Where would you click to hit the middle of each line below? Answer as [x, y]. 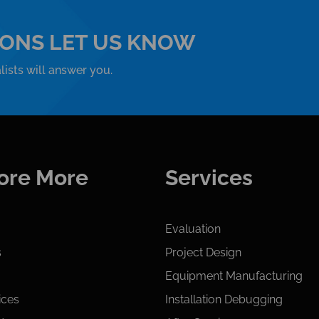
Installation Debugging [224, 299]
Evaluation [193, 229]
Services [209, 177]
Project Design [203, 252]
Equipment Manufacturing [234, 276]
